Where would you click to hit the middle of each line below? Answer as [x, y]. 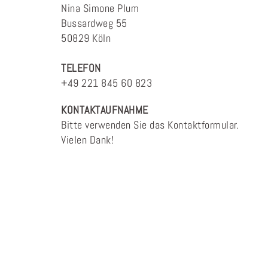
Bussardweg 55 [94, 23]
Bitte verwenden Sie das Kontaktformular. [150, 124]
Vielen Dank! [87, 139]
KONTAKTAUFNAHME [105, 109]
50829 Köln [86, 38]
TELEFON [81, 68]
